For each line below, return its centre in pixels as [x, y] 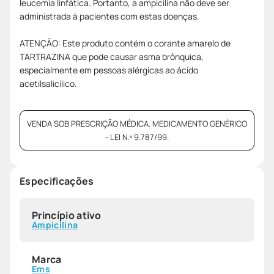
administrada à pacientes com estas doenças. [109, 16]
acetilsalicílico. [48, 83]
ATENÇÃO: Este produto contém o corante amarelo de [125, 43]
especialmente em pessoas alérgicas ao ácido [109, 70]
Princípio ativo [67, 215]
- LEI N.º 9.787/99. [137, 137]
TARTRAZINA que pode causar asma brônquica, [112, 56]
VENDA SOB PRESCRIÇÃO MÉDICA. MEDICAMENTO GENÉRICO [137, 123]
